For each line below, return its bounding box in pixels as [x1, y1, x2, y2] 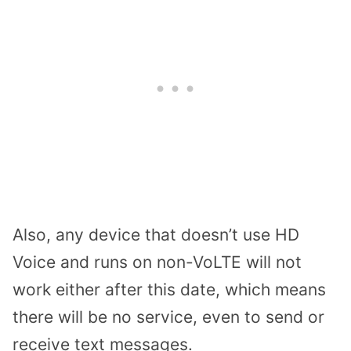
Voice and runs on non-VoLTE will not [13, 252, 302, 273]
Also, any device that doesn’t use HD [13, 225, 299, 245]
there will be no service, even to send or [13, 307, 324, 327]
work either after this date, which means [13, 280, 326, 300]
